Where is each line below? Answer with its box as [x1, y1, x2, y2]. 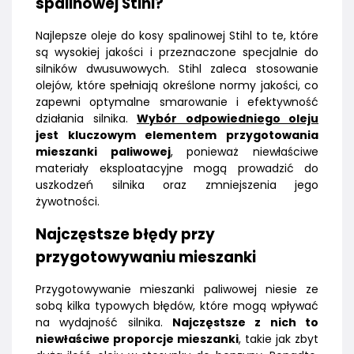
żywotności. [36, 194, 100, 210]
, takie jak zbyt [239, 331, 318, 348]
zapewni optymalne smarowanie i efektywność [36, 94, 318, 111]
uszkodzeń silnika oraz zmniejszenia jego [36, 177, 318, 194]
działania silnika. [36, 111, 137, 127]
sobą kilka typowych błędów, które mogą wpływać [36, 298, 318, 314]
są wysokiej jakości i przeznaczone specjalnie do [36, 44, 318, 61]
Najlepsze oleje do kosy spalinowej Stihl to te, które [36, 28, 318, 44]
